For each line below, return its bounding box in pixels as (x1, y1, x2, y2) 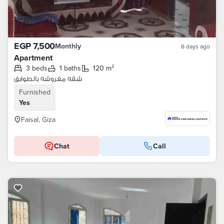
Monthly (54, 41, 81, 51)
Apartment (14, 52, 52, 63)
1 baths (62, 63, 81, 73)
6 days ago (181, 42, 210, 50)
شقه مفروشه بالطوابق (14, 73, 82, 83)
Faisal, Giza (21, 114, 55, 124)
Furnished (19, 87, 50, 97)
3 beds (30, 63, 47, 73)
